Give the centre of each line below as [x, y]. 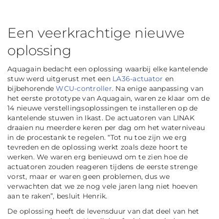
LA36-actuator [138, 78]
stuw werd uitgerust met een [60, 78]
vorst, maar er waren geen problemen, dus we [88, 176]
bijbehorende [32, 88]
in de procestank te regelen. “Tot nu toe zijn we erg [97, 137]
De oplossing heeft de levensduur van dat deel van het [103, 211]
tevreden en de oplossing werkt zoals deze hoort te [98, 147]
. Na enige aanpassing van [157, 88]
